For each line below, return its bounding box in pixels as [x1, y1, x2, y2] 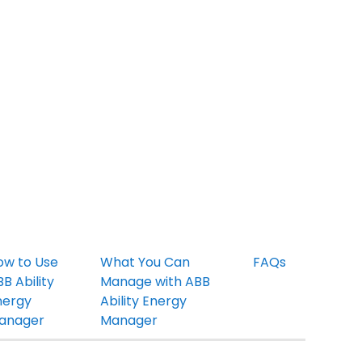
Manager [100, 310, 158, 330]
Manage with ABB [100, 271, 211, 291]
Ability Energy [100, 291, 187, 310]
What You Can [100, 252, 191, 271]
